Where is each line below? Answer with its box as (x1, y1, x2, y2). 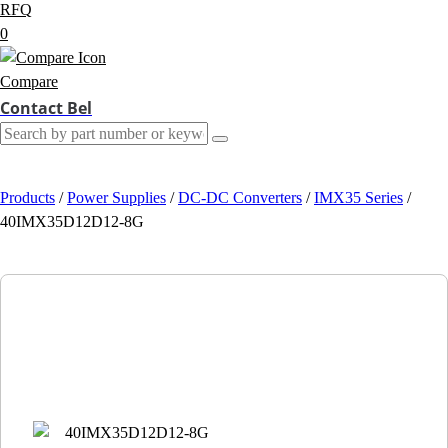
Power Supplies (67, 189, 166, 207)
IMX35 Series (314, 189, 403, 207)
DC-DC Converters (178, 189, 302, 207)
